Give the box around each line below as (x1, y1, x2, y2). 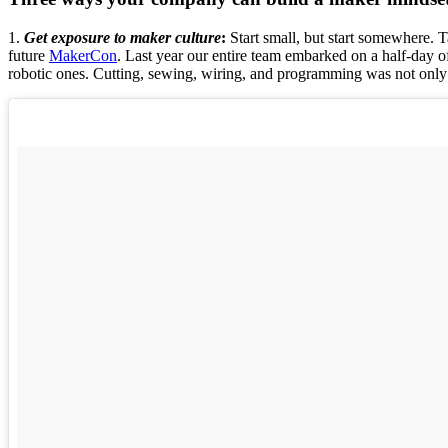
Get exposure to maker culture (24, 29, 221, 46)
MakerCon (49, 47, 117, 64)
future (8, 47, 49, 64)
